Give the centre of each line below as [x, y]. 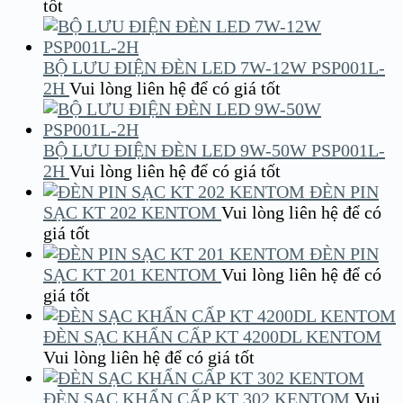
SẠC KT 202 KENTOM [130, 213]
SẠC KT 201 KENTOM [130, 275]
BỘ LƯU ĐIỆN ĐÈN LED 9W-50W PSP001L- [214, 151]
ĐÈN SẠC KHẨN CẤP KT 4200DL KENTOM [212, 337]
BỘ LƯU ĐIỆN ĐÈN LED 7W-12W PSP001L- [214, 68]
